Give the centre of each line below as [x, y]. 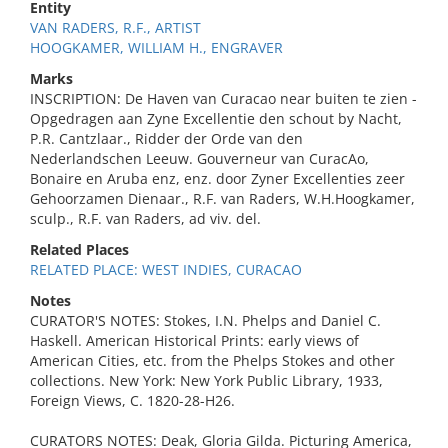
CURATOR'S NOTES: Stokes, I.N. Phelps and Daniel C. [205, 320]
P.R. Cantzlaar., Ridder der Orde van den [166, 138]
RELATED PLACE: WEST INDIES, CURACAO [166, 269]
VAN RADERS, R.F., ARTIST [115, 27]
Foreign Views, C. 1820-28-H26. [132, 400]
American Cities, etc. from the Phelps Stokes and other [212, 360]
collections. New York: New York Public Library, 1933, [206, 380]
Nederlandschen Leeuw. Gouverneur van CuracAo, [199, 158]
